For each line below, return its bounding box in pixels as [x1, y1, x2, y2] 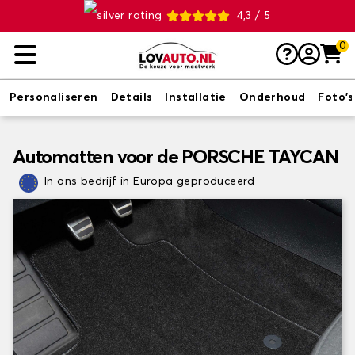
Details [110, 92, 153, 103]
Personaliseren [10, 92, 98, 103]
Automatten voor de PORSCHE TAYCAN [13, 148, 338, 167]
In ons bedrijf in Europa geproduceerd [44, 176, 255, 187]
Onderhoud [239, 92, 306, 103]
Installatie [165, 92, 227, 103]
